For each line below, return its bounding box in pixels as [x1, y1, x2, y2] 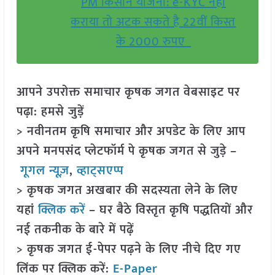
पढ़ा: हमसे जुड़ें [16, 101, 84, 123]
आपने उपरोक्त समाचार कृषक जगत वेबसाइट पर [16, 82, 240, 103]
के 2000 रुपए [115, 31, 191, 53]
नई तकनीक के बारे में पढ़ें [16, 219, 134, 241]
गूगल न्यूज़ [16, 160, 69, 182]
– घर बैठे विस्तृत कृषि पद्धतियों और [85, 199, 253, 221]
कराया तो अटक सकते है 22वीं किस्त [71, 12, 236, 33]
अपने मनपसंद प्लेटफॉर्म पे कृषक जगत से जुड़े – [16, 141, 237, 162]
